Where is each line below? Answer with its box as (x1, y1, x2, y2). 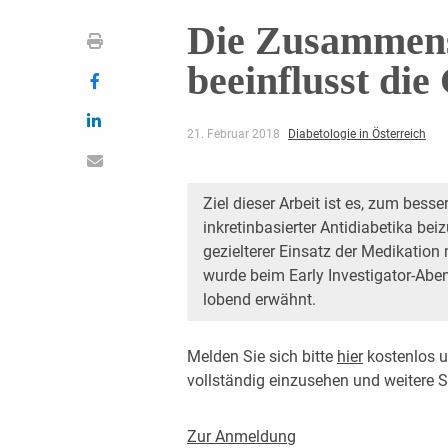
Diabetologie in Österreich (287, 126, 426, 141)
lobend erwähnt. (202, 289, 316, 309)
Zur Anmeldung (186, 426, 296, 446)
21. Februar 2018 (186, 126, 283, 141)
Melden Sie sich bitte (186, 346, 337, 366)
